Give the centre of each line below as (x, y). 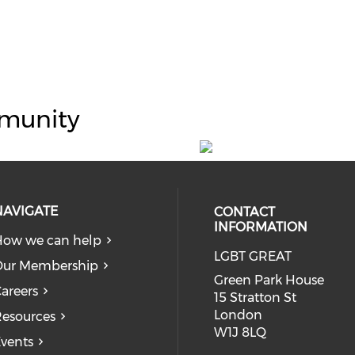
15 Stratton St (255, 298)
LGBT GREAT (252, 256)
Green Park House (269, 280)
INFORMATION (260, 227)
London (238, 315)
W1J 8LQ (240, 332)
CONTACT (244, 212)
